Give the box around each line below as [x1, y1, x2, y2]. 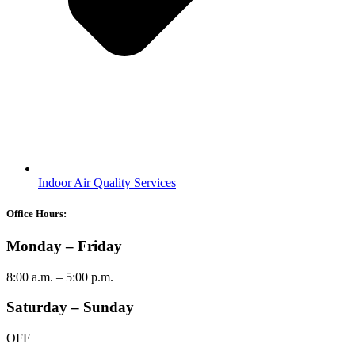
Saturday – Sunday [6, 299, 134, 316]
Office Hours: [6, 207, 67, 219]
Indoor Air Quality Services [38, 175, 176, 189]
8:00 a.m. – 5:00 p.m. [6, 269, 113, 284]
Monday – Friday [6, 238, 122, 255]
